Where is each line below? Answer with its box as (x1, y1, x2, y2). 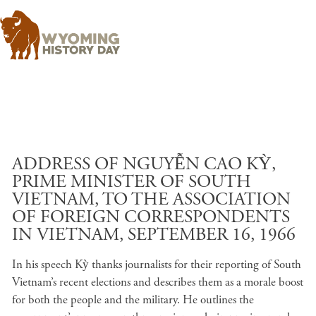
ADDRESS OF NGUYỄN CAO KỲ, (12, 153, 276, 176)
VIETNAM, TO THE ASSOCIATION (12, 188, 291, 211)
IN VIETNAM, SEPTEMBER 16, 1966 (12, 224, 296, 246)
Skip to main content (157, 145, 256, 160)
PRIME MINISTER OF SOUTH (12, 171, 251, 193)
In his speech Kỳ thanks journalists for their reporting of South (12, 257, 301, 272)
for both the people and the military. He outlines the (12, 292, 254, 308)
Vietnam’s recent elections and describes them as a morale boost (12, 274, 303, 290)
